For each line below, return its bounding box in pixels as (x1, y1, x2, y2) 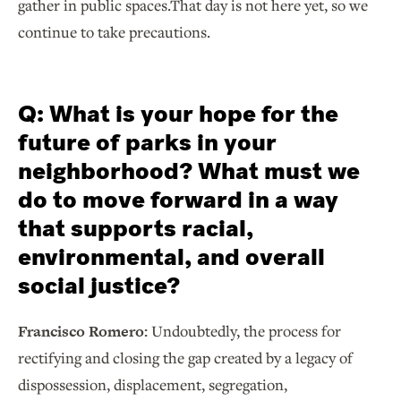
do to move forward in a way (18, 183, 338, 216)
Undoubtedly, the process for (151, 320, 341, 341)
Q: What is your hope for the (18, 97, 338, 130)
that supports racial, (18, 211, 253, 244)
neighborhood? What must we (18, 154, 360, 187)
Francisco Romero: (18, 320, 151, 342)
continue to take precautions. (18, 21, 214, 42)
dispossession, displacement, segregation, (18, 373, 287, 395)
